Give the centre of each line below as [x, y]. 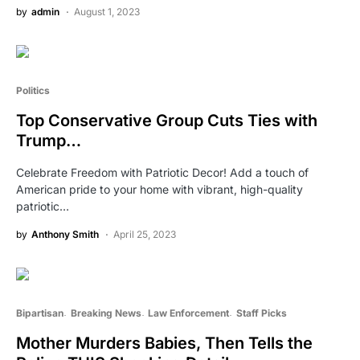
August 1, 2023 [107, 11]
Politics [33, 90]
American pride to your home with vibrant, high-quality [160, 189]
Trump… [49, 140]
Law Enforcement [188, 313]
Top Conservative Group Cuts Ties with [167, 120]
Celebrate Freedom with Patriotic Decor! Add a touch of [162, 172]
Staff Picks [261, 313]
